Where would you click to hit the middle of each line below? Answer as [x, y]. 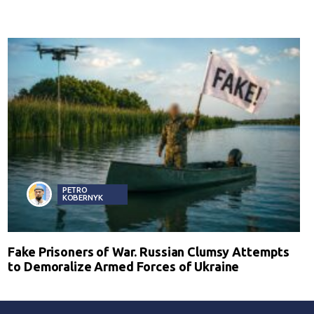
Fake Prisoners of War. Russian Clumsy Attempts [149, 252]
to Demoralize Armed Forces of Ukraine [124, 267]
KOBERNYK [82, 198]
